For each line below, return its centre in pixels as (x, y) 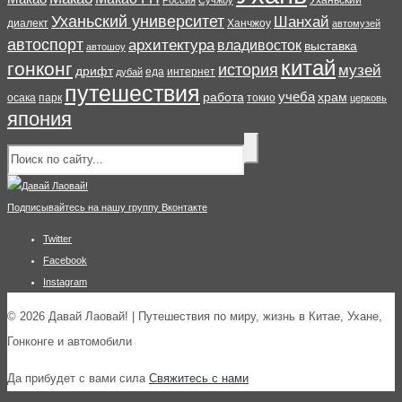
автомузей (356, 24)
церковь (368, 98)
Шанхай (301, 22)
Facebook (65, 261)
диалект (28, 24)
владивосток (259, 45)
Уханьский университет (138, 22)
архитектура (171, 46)
